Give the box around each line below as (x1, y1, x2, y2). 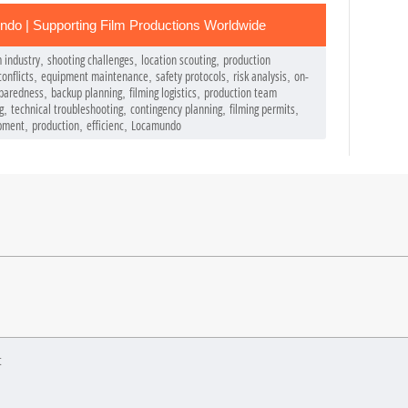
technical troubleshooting (11, 100, 123, 118)
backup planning (51, 84, 122, 102)
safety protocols (156, 67, 226, 86)
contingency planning (130, 100, 222, 118)
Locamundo (131, 117, 181, 135)
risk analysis (233, 67, 287, 86)
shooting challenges (47, 51, 134, 69)
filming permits (229, 100, 295, 118)
